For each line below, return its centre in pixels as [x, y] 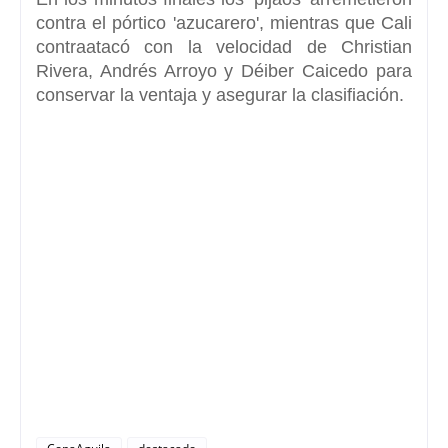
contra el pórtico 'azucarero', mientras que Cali [224, 22]
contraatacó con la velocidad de [188, 46]
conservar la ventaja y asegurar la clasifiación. [220, 94]
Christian [376, 46]
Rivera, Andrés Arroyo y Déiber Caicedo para [224, 70]
